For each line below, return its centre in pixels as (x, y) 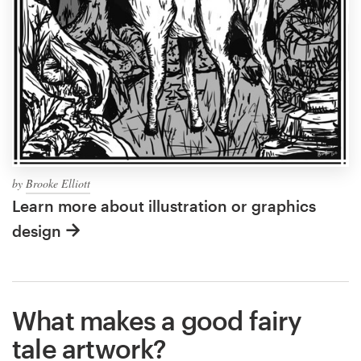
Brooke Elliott (58, 184)
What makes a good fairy (157, 321)
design (37, 231)
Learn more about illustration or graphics (164, 206)
